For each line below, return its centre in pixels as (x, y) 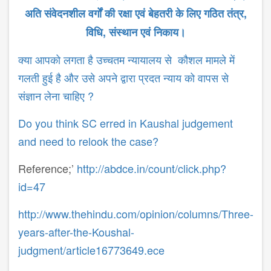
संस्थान (123, 32)
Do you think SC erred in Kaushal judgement (126, 123)
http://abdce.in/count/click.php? (152, 168)
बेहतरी (160, 14)
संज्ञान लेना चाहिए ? (56, 96)
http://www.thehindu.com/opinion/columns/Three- (136, 214)
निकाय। (169, 32)
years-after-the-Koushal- (76, 232)
